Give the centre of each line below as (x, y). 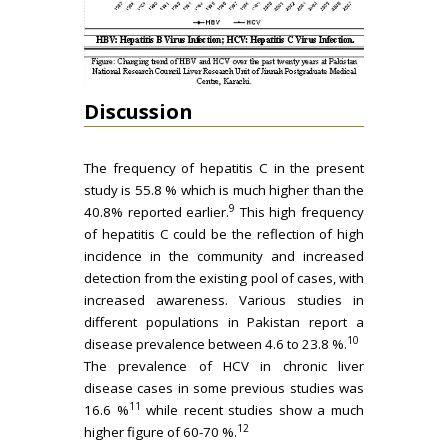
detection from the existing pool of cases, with (224, 277)
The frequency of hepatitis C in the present (224, 167)
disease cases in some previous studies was (224, 387)
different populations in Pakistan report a (224, 321)
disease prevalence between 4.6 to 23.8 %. (215, 343)
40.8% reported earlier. (157, 211)
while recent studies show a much (252, 409)
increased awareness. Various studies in (224, 299)
